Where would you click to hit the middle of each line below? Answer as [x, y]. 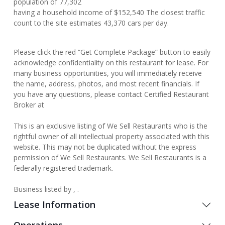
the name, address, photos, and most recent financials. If [106, 84]
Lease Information [54, 204]
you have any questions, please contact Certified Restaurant [111, 94]
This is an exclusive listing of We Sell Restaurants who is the [110, 126]
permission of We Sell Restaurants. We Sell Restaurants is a [110, 157]
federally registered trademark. [63, 168]
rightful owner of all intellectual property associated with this [111, 136]
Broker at [29, 105]
